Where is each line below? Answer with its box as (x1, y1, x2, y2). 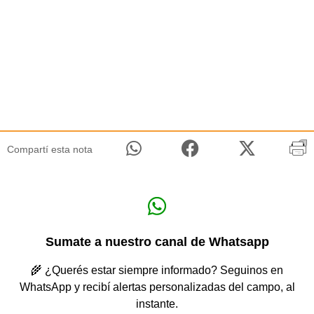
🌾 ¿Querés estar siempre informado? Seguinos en (31, 264, 283, 276)
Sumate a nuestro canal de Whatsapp (45, 234, 269, 249)
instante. (136, 297, 178, 310)
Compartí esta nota (7, 143, 93, 155)
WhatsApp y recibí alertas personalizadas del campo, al (19, 280, 295, 293)
